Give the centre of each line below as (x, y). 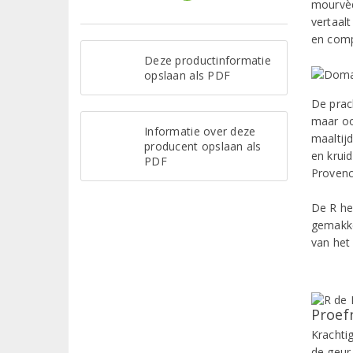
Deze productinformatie (208, 60)
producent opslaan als (203, 146)
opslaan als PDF (188, 75)
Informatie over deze (200, 131)
